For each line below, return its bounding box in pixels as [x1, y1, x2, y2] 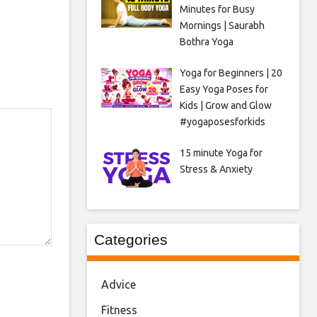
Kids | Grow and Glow [179, 99, 272, 111]
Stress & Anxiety [179, 163, 253, 175]
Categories [94, 231, 168, 248]
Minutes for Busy [179, 3, 255, 15]
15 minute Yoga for [179, 146, 263, 158]
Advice [101, 277, 136, 291]
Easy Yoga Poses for [179, 83, 268, 95]
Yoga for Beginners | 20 [179, 67, 282, 79]
